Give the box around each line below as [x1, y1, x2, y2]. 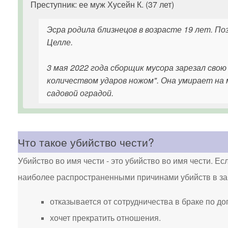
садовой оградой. [47, 87, 113, 99]
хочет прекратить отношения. [50, 212, 161, 223]
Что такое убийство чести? [18, 134, 154, 150]
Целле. [47, 36, 73, 48]
